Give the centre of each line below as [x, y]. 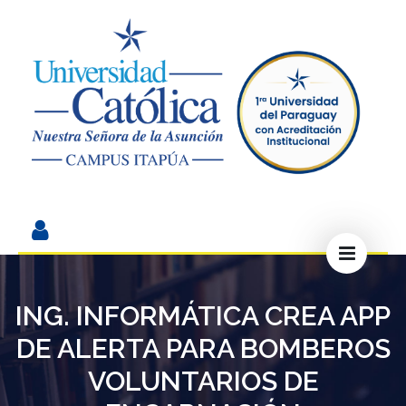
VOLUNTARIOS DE [203, 382]
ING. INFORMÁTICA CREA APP [203, 316]
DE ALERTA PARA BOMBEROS [203, 349]
